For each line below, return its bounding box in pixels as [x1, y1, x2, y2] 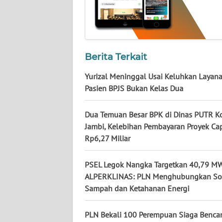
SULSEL [20, 107, 42, 115]
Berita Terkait [85, 51, 147, 62]
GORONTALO [20, 143, 57, 152]
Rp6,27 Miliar [85, 133, 130, 143]
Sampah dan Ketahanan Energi [85, 183, 189, 193]
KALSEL [20, 33, 43, 42]
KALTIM [20, 70, 42, 79]
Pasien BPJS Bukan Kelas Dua [85, 83, 183, 93]
